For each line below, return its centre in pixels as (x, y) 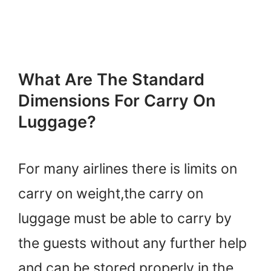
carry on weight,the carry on (111, 193)
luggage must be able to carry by (125, 218)
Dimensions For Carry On (117, 100)
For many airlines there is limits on (128, 168)
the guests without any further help (132, 243)
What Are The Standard (111, 79)
